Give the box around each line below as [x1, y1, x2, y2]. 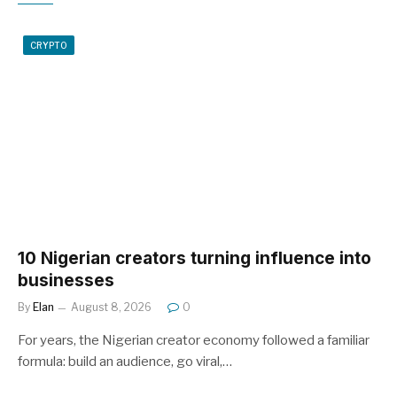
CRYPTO [30, 39, 67, 51]
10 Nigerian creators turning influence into [18, 248, 371, 269]
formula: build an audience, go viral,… [18, 354, 232, 370]
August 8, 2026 [71, 300, 152, 315]
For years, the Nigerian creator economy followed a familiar [18, 332, 370, 349]
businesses [18, 270, 114, 292]
